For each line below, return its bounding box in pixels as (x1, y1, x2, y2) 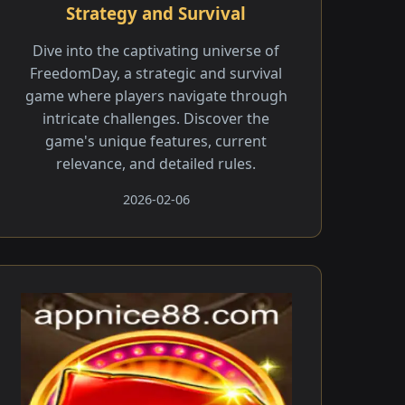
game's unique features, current (45, 131, 268, 151)
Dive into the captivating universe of (33, 41, 280, 61)
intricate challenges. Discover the (42, 108, 270, 128)
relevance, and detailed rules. (56, 154, 257, 174)
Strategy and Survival (66, 2, 247, 24)
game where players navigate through (24, 86, 287, 106)
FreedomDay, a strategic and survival (30, 63, 283, 83)
